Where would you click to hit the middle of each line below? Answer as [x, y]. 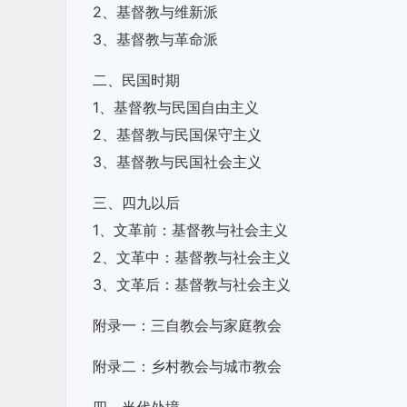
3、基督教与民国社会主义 [177, 162]
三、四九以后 [136, 203]
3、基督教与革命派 [155, 39]
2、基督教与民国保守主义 [177, 134]
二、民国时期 [136, 80]
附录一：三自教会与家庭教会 [187, 325]
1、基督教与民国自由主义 [176, 107]
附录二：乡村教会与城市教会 [187, 366]
